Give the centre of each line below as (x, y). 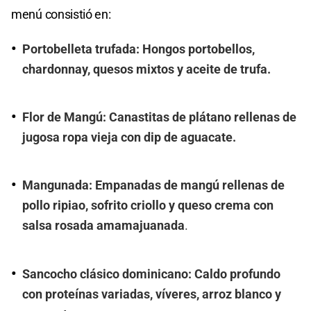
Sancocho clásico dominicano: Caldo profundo (151, 274)
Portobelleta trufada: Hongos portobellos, (138, 49)
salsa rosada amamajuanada (103, 226)
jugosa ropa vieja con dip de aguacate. (129, 137)
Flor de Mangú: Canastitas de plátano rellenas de (159, 117)
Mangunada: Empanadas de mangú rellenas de (153, 186)
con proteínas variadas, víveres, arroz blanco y (152, 294)
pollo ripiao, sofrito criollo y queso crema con (148, 206)
